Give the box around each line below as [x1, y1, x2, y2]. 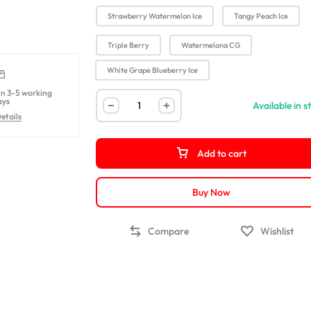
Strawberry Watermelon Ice [108, 11, 203, 21]
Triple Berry [108, 40, 150, 50]
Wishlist [260, 225, 294, 238]
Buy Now [192, 186, 230, 199]
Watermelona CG [181, 40, 241, 50]
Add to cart [197, 147, 247, 160]
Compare [148, 225, 190, 238]
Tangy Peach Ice [234, 11, 289, 21]
